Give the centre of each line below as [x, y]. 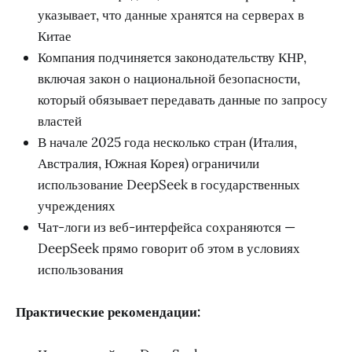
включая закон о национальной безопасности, [169, 79]
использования [81, 270]
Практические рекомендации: [108, 312]
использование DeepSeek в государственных [169, 185]
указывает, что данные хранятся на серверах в [171, 15]
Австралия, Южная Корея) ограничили [148, 164]
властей [60, 121]
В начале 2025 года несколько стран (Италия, [167, 143]
